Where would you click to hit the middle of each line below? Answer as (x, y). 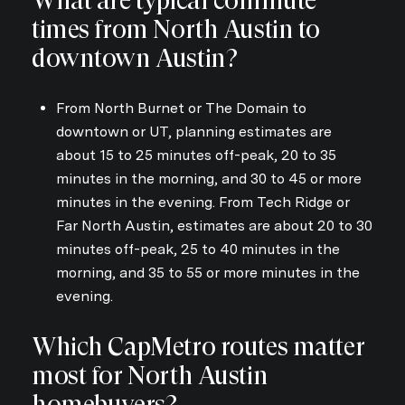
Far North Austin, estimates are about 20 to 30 (214, 226)
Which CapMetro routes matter (198, 347)
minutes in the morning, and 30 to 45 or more (208, 179)
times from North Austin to (176, 29)
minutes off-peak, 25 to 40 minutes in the (198, 250)
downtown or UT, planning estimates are (193, 132)
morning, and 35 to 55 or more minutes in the (207, 273)
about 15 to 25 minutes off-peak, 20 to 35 (196, 155)
